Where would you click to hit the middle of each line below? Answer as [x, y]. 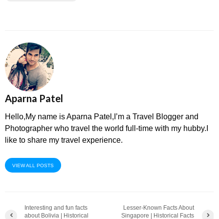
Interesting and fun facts [56, 208]
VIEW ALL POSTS [33, 165]
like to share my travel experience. [64, 140]
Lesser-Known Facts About [159, 208]
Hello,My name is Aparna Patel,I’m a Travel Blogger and [102, 117]
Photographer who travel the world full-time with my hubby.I [107, 128]
